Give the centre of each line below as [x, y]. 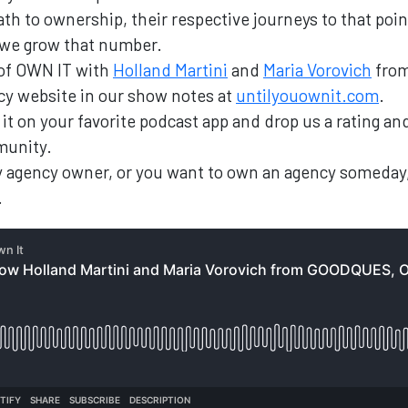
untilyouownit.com [307, 95]
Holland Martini [170, 70]
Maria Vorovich [317, 70]
